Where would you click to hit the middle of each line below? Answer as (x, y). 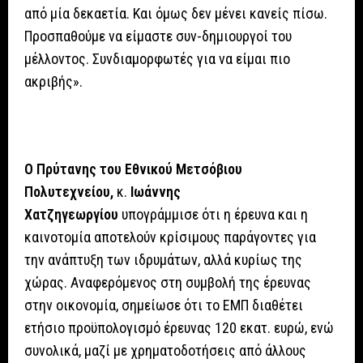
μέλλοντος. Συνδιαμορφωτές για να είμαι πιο (157, 59)
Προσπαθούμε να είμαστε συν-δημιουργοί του (158, 36)
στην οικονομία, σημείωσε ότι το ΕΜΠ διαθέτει (164, 305)
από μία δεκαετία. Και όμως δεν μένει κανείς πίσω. (176, 14)
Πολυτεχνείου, (69, 192)
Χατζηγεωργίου (73, 215)
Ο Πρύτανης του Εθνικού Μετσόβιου (133, 169)
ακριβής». (53, 82)
